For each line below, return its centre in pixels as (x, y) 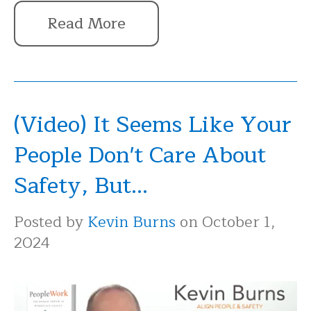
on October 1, (226, 222)
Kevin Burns (132, 222)
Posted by (51, 222)
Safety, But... (81, 186)
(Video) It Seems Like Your (153, 125)
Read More (86, 24)
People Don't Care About (140, 155)
